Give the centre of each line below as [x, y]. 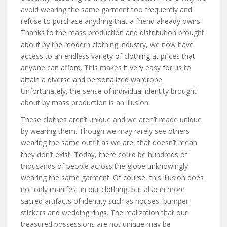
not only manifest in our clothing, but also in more [103, 189]
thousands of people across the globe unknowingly [104, 166]
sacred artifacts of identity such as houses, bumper [105, 201]
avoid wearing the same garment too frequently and [106, 9]
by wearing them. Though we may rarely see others [105, 131]
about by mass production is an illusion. [85, 102]
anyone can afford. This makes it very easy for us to [106, 67]
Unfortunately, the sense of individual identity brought [109, 91]
